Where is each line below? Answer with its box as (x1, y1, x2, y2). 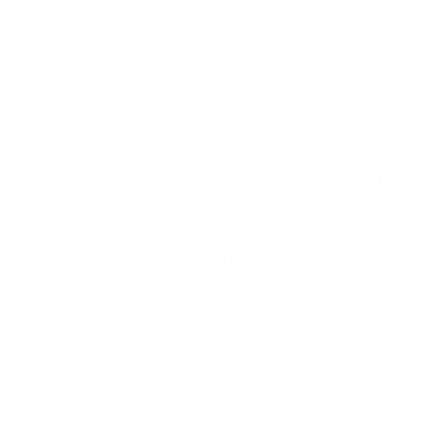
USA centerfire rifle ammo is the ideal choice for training (14, 250, 425, 270)
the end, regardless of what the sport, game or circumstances (14, 110, 415, 130)
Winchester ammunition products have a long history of (14, 12, 374, 32)
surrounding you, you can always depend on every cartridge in (14, 124, 414, 144)
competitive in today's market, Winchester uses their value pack (14, 82, 425, 102)
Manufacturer (22, 412, 110, 432)
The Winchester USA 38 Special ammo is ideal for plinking (14, 208, 429, 228)
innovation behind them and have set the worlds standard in (14, 26, 402, 46)
